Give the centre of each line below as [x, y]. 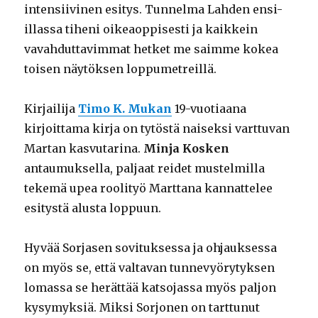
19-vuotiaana [209, 109]
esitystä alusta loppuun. [93, 208]
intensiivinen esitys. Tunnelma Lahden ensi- [154, 10]
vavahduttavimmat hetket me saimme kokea [152, 49]
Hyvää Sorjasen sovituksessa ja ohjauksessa [151, 248]
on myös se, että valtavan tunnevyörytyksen [150, 268]
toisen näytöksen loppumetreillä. [121, 69]
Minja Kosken [187, 149]
